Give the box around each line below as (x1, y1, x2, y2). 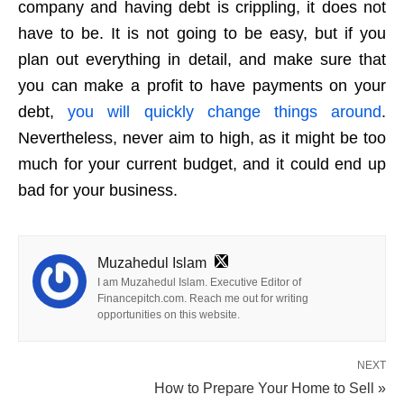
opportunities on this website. (97, 308, 240, 322)
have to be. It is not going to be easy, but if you (18, 24, 386, 43)
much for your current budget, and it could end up (18, 155, 386, 174)
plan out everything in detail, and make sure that (18, 50, 386, 69)
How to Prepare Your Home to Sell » (154, 381, 386, 397)
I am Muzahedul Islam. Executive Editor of (97, 276, 301, 289)
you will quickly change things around (68, 103, 382, 122)
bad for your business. (18, 181, 178, 200)
